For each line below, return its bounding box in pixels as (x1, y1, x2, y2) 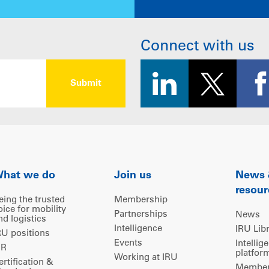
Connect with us (141, 40, 255, 55)
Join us (113, 171, 151, 182)
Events (113, 239, 142, 249)
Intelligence (113, 225, 162, 234)
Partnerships (113, 210, 168, 220)
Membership (113, 196, 168, 205)
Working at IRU (113, 253, 178, 263)
